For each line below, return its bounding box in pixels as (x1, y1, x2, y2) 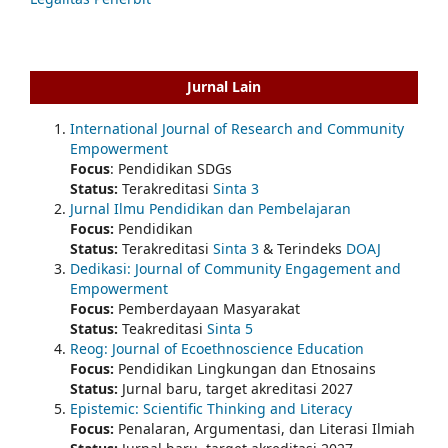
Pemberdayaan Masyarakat (114, 298, 300, 318)
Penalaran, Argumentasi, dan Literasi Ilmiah (118, 418, 415, 438)
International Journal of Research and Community (70, 118, 404, 138)
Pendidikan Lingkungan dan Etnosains (114, 358, 376, 378)
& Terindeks (259, 238, 346, 258)
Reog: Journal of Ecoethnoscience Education (70, 338, 364, 358)
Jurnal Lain (187, 77, 261, 97)
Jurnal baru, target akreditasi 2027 (118, 378, 353, 398)
